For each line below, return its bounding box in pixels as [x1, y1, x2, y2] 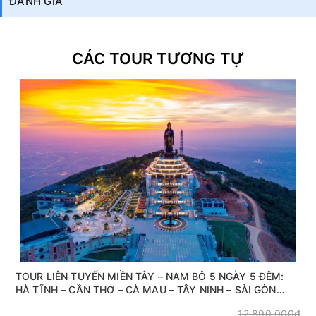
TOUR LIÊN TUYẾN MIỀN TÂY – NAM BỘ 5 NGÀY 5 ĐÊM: [16, 269, 284, 282]
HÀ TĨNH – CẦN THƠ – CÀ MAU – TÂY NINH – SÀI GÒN [16, 283, 276, 296]
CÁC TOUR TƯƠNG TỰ [71, 49, 245, 68]
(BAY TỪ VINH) [16, 296, 88, 309]
